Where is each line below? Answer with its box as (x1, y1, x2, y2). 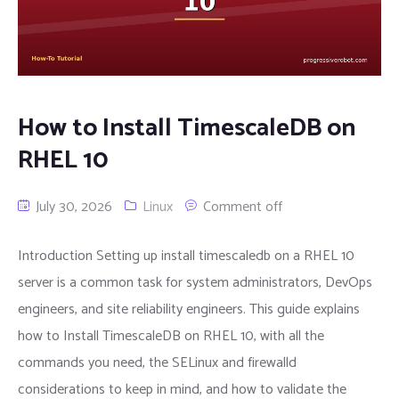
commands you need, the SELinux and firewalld (18, 350, 297, 375)
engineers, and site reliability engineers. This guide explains (18, 297, 360, 322)
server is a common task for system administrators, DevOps (18, 270, 372, 295)
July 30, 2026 (32, 194, 112, 219)
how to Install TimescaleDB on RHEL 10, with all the (18, 323, 324, 348)
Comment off (203, 194, 282, 219)
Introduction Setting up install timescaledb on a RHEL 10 (18, 243, 354, 268)
